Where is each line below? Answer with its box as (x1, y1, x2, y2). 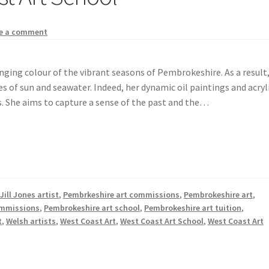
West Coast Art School (120, 215, 204, 226)
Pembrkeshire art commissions (63, 189, 180, 200)
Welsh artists (6, 215, 56, 226)
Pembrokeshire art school (44, 202, 141, 213)
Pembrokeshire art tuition (144, 202, 242, 213)
